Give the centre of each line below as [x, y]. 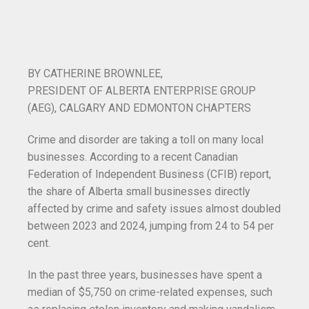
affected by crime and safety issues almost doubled [154, 208]
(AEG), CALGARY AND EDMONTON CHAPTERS [139, 108]
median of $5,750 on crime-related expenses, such [150, 292]
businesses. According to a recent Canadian [133, 157]
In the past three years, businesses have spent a [145, 275]
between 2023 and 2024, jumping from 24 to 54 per [151, 226]
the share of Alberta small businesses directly [139, 191]
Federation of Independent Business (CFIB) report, [149, 174]
